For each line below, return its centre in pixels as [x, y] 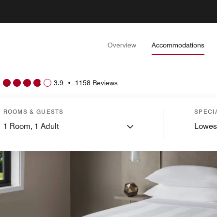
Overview [122, 45]
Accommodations [178, 45]
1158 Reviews [96, 83]
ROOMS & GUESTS [33, 112]
